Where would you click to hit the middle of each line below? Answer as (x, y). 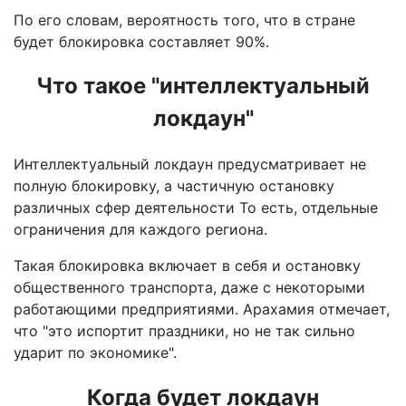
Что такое (94, 86)
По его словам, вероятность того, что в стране (184, 19)
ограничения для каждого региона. (140, 230)
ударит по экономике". (95, 353)
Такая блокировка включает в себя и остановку (187, 266)
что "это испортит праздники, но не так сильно (184, 331)
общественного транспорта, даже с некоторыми (189, 288)
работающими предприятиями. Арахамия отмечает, (202, 309)
